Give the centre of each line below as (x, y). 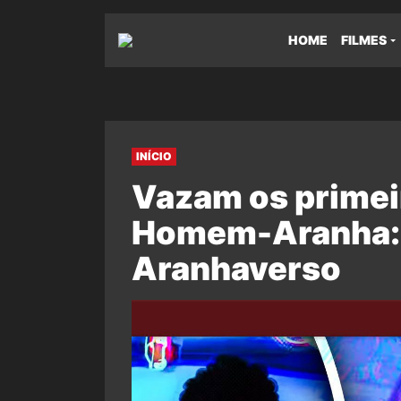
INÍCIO (154, 156)
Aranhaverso (236, 269)
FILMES (364, 40)
